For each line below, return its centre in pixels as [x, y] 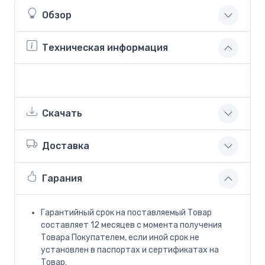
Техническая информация [105, 48]
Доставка [66, 146]
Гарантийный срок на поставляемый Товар [126, 212]
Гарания [62, 179]
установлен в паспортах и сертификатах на [130, 250]
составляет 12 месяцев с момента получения [131, 225]
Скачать [62, 114]
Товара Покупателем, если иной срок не [120, 237]
